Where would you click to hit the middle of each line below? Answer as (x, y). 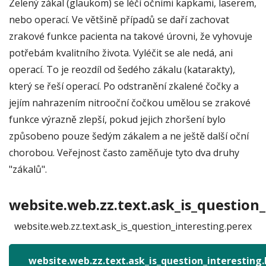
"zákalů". (28, 169)
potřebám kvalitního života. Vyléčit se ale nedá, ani (121, 53)
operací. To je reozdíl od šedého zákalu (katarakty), (122, 69)
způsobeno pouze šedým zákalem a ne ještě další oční (129, 136)
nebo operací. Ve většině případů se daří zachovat (119, 20)
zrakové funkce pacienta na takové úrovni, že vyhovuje (131, 36)
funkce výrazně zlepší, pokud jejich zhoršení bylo (117, 119)
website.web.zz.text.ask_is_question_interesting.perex (133, 226)
